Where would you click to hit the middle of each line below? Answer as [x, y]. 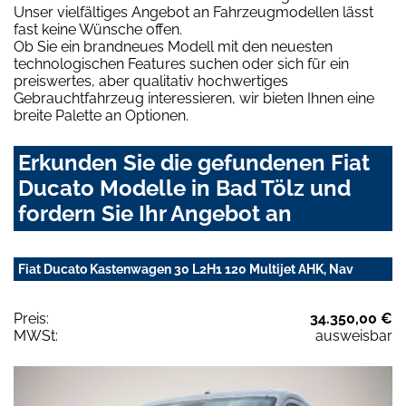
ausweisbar [354, 336]
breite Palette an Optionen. [101, 116]
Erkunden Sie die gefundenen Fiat [194, 163]
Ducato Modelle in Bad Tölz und [184, 188]
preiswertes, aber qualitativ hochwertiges [151, 82]
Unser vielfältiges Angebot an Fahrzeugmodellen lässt [193, 13]
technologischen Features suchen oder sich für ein [181, 64]
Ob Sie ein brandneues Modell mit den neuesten [173, 47]
